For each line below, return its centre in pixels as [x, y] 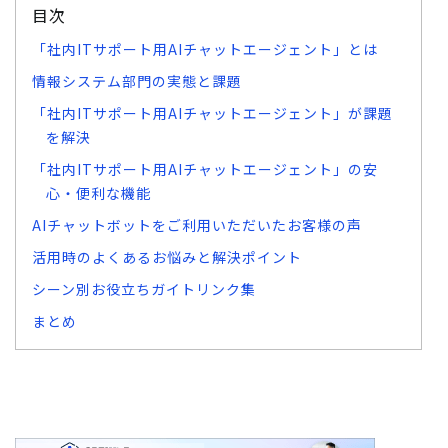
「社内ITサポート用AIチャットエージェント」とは [205, 49]
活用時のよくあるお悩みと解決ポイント [167, 257]
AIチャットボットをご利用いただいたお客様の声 [197, 225]
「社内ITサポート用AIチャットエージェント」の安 [205, 169]
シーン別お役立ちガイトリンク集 [144, 289]
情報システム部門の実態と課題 [137, 81]
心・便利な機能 [98, 193]
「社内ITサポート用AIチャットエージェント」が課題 [212, 113]
